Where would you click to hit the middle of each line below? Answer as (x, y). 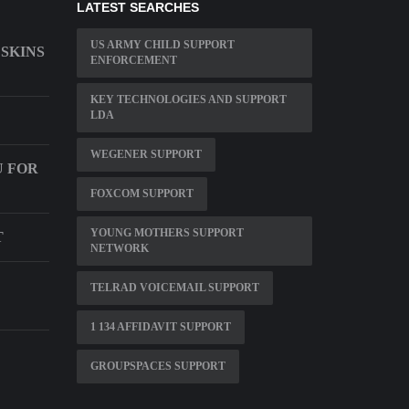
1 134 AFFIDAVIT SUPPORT (160, 327)
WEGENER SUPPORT (146, 155)
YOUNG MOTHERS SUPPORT (167, 233)
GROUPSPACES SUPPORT (157, 367)
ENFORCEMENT (133, 61)
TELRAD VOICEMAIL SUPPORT (174, 288)
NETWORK (119, 249)
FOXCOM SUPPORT (142, 194)
